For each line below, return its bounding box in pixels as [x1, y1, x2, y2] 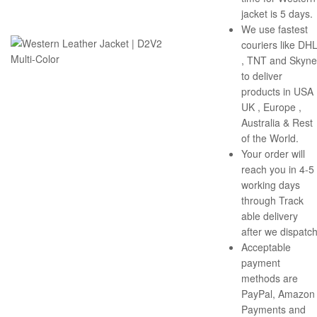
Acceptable [241, 240, 291, 255]
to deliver [241, 69, 282, 83]
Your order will [241, 146, 305, 161]
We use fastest [241, 22, 308, 37]
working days [241, 178, 300, 192]
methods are [241, 271, 298, 286]
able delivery [241, 209, 298, 224]
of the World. [241, 131, 299, 146]
